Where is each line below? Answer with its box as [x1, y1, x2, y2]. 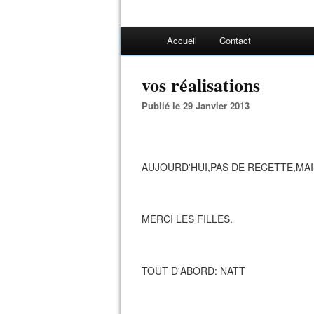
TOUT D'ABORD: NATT [142, 264, 245, 278]
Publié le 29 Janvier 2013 [148, 99, 250, 112]
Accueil [167, 34, 197, 47]
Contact [219, 34, 251, 47]
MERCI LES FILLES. [142, 212, 233, 226]
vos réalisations [142, 71, 260, 98]
